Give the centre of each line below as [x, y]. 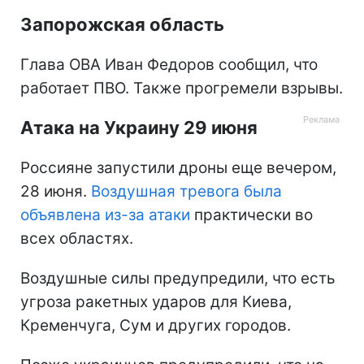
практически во [251, 215]
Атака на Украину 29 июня [139, 128]
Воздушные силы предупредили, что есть [178, 279]
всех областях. [77, 239]
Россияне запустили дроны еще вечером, [178, 168]
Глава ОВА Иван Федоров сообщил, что [169, 65]
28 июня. [56, 192]
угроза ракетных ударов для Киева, [156, 302]
